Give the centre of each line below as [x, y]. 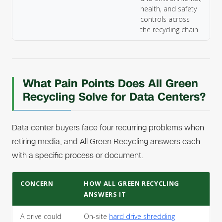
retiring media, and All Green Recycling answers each [106, 141]
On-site [96, 216]
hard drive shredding [142, 216]
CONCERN [37, 183]
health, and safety [168, 9]
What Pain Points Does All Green [111, 83]
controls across [165, 19]
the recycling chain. [170, 29]
